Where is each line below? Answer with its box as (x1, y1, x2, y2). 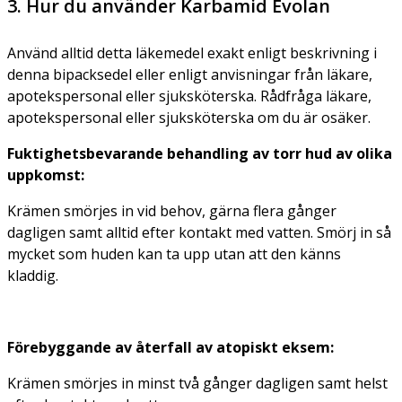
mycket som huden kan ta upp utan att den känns (7, 243, 341, 264)
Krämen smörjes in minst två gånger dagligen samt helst (7, 372, 388, 393)
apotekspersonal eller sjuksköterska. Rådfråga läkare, (7, 85, 371, 106)
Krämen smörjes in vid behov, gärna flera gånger (7, 200, 336, 221)
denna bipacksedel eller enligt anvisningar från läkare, (7, 64, 372, 84)
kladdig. (7, 265, 58, 285)
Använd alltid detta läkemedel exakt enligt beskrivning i (7, 42, 377, 63)
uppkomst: (7, 164, 84, 185)
